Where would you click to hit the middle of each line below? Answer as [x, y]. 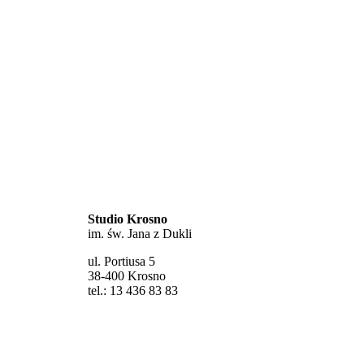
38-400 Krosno [127, 276]
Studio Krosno [128, 219]
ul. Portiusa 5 [121, 262]
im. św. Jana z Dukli [140, 234]
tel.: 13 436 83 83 [133, 291]
